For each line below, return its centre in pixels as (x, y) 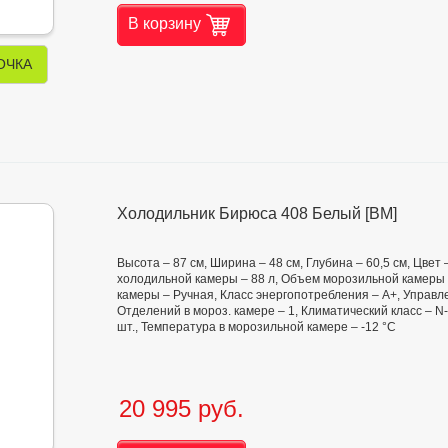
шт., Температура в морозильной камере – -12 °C (256, 327)
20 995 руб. (181, 409)
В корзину (164, 24)
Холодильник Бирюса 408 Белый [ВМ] (257, 214)
